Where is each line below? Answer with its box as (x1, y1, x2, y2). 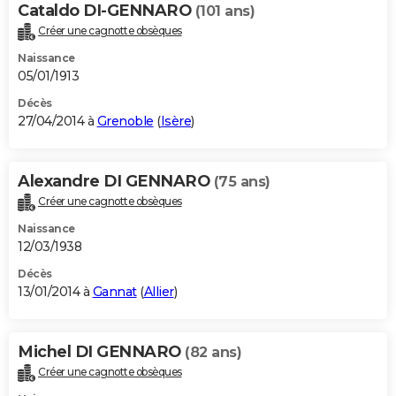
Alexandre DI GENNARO (18, 171, 214, 192)
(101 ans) (194, 3, 255, 20)
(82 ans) (185, 343, 241, 361)
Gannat (92, 283, 137, 300)
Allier (143, 283, 174, 300)
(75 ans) (213, 173, 270, 191)
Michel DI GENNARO (18, 341, 185, 362)
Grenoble (96, 113, 154, 130)
